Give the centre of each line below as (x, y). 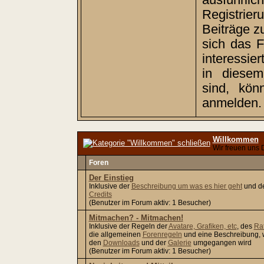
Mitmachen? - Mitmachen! (136, 218)
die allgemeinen (115, 235)
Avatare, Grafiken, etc (202, 226)
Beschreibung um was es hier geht (187, 186)
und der (154, 243)
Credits (100, 194)
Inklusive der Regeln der (128, 226)
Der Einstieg (111, 178)
